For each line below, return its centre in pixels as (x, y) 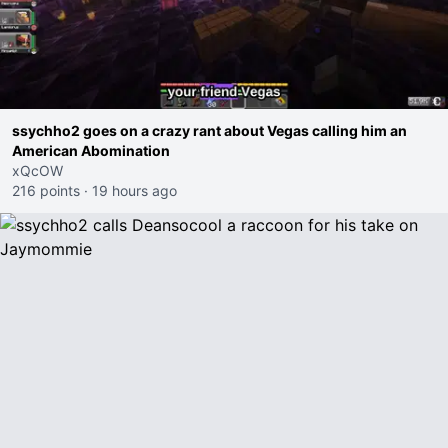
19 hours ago (134, 190)
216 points (46, 190)
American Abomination (91, 150)
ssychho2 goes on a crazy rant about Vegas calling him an (209, 130)
